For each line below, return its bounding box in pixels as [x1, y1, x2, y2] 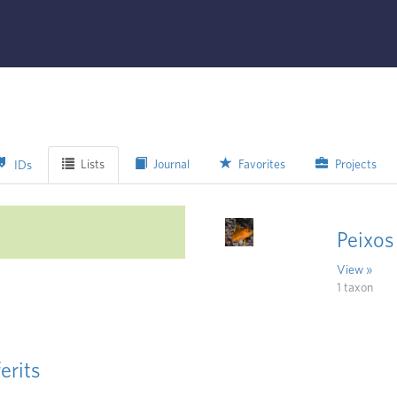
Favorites [236, 159, 286, 171]
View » [337, 263, 372, 276]
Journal [151, 159, 191, 171]
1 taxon [337, 281, 373, 294]
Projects [331, 159, 377, 171]
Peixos [337, 230, 394, 252]
